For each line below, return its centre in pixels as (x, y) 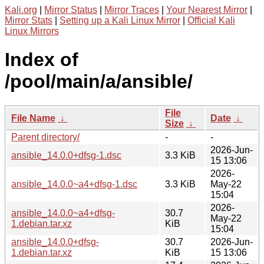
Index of (42, 60)
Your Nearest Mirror (207, 10)
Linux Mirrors (32, 31)
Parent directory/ (45, 137)
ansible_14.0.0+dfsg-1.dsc (66, 155)
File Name (33, 118)
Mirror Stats (29, 20)
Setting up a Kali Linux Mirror (120, 20)
